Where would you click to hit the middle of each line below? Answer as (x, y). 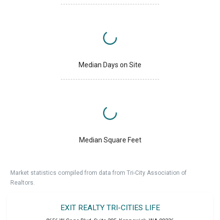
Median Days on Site (110, 65)
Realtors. (23, 183)
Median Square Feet (110, 140)
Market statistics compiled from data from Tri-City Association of (98, 173)
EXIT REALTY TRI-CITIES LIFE (110, 208)
